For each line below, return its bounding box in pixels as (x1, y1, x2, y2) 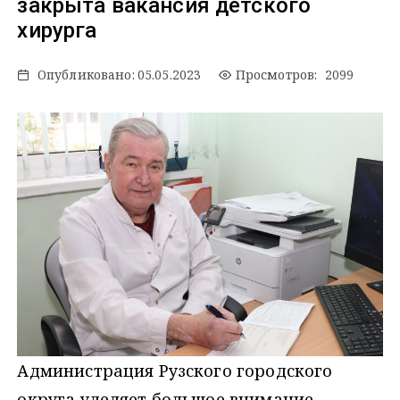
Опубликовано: (37, 66, 135, 84)
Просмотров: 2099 (231, 66, 354, 84)
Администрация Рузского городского (17, 360, 333, 382)
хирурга (17, 18, 97, 44)
